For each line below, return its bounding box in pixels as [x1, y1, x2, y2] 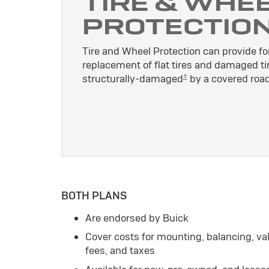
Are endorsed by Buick [85, 211, 189, 225]
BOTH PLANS [61, 189, 127, 203]
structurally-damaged [82, 71, 183, 85]
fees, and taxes [85, 244, 155, 258]
